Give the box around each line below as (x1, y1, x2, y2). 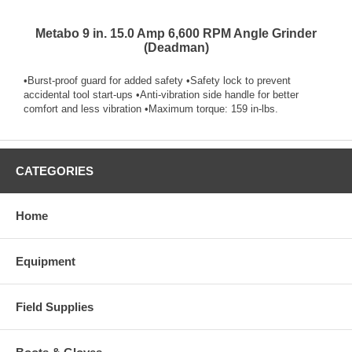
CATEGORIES (16, 163, 93, 178)
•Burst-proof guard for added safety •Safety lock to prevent (24, 74, 291, 86)
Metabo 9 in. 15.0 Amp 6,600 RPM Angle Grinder (35, 26, 317, 40)
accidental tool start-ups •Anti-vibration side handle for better (24, 88, 299, 101)
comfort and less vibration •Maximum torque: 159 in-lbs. (24, 102, 278, 115)
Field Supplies (16, 299, 93, 313)
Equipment (16, 254, 75, 268)
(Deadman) (143, 40, 209, 54)
